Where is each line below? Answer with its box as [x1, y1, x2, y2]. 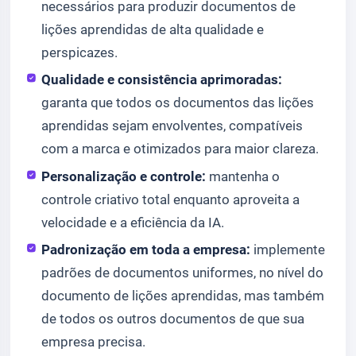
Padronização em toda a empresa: [41, 242, 251, 258]
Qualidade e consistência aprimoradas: [41, 72, 283, 88]
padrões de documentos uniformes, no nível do [41, 265, 324, 281]
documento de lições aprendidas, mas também [41, 288, 325, 304]
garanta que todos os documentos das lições [41, 95, 315, 111]
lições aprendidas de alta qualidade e [41, 21, 265, 37]
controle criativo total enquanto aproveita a [41, 191, 300, 207]
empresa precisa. [41, 334, 146, 350]
